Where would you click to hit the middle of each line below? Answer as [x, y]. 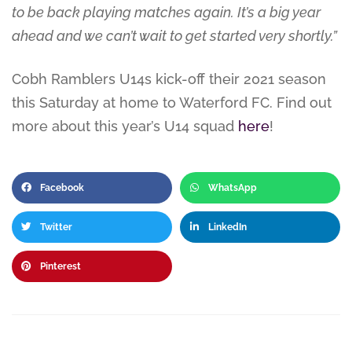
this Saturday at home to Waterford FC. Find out [172, 103]
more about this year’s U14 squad [123, 126]
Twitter [56, 227]
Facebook [62, 188]
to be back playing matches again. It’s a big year [166, 13]
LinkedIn [227, 227]
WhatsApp [233, 188]
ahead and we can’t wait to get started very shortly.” [174, 36]
